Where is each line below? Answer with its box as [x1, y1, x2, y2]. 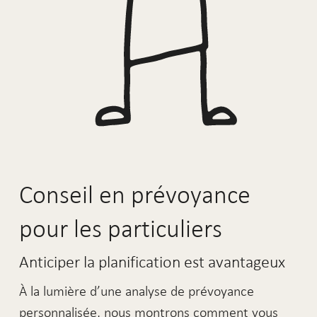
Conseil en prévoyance [18, 181, 250, 209]
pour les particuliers [18, 215, 222, 243]
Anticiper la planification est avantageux [18, 253, 285, 270]
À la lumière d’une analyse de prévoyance [18, 283, 254, 299]
